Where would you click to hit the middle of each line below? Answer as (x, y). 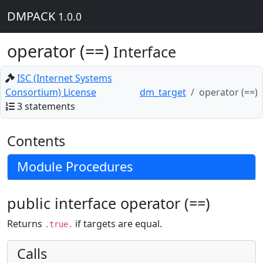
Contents (36, 141)
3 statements (46, 106)
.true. (59, 224)
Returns (26, 224)
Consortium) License (51, 92)
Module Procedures (75, 166)
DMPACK (33, 16)
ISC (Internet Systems (65, 78)
